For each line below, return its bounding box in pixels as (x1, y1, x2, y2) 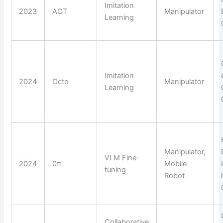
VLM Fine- (105, 153, 140, 163)
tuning (105, 165, 126, 175)
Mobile (164, 159, 187, 169)
